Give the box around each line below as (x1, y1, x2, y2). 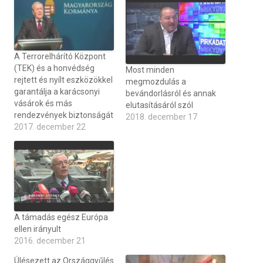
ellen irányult (14, 224, 61, 234)
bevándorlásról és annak (126, 89, 216, 98)
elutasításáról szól (126, 100, 193, 110)
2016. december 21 (14, 236, 86, 246)
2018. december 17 (126, 112, 197, 122)
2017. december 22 (14, 122, 86, 132)
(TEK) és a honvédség (14, 63, 95, 73)
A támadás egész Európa (14, 213, 108, 222)
